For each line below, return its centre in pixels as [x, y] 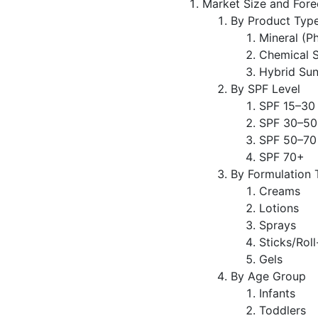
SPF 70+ [282, 157]
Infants [279, 293]
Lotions [279, 208]
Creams [280, 191]
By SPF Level [265, 88]
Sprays [278, 225]
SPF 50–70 [288, 139]
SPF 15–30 [287, 105]
